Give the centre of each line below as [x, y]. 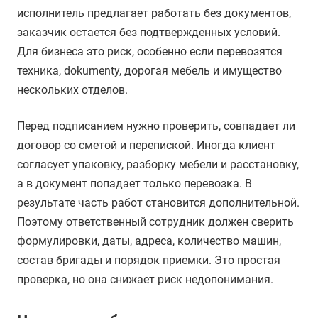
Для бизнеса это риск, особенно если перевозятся [150, 52]
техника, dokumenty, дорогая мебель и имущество [149, 71]
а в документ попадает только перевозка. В [135, 184]
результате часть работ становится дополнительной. [158, 203]
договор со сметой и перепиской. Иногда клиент [146, 146]
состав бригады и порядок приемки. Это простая [149, 261]
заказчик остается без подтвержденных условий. [149, 33]
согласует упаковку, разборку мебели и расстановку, [158, 165]
